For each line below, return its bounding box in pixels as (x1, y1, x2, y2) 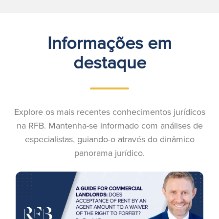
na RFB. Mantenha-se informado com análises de (16, 119, 203, 132)
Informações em (47, 30, 172, 55)
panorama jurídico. (74, 147, 145, 159)
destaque (73, 49, 146, 75)
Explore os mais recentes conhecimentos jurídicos (14, 106, 205, 118)
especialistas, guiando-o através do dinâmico (24, 133, 195, 146)
